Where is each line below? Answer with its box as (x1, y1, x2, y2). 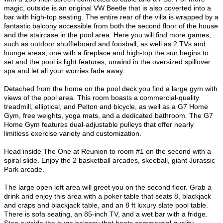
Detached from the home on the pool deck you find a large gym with (4, 85, 218, 93)
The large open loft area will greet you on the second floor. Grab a (4, 183, 212, 192)
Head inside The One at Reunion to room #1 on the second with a (4, 147, 211, 156)
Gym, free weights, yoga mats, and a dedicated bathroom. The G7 (4, 111, 213, 120)
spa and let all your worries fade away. (4, 67, 124, 75)
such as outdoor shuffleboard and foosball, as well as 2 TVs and (4, 40, 206, 48)
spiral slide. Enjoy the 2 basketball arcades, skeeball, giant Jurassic (4, 156, 215, 165)
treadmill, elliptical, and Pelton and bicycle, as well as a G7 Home (4, 103, 208, 111)
